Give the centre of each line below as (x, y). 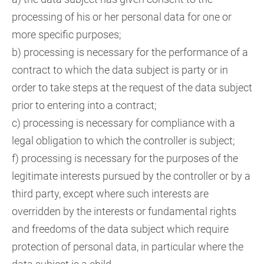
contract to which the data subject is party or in (120, 70)
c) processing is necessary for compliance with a (123, 123)
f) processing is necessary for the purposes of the (125, 158)
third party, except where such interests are (110, 194)
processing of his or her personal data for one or (122, 17)
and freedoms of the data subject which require (120, 229)
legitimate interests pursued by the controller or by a (131, 176)
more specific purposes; (67, 34)
